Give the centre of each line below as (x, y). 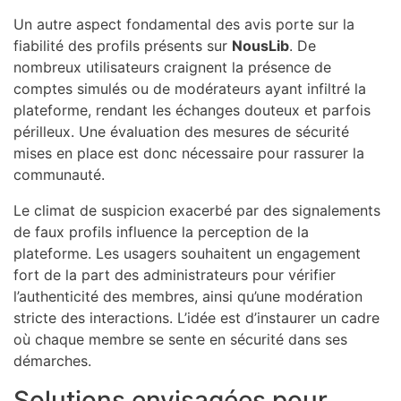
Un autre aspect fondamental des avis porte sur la (184, 24)
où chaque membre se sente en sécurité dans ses (180, 339)
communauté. (59, 174)
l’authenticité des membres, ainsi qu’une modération (188, 296)
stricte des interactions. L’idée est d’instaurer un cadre (196, 317)
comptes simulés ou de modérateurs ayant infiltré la (190, 88)
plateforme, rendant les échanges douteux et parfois (192, 110)
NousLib (260, 45)
